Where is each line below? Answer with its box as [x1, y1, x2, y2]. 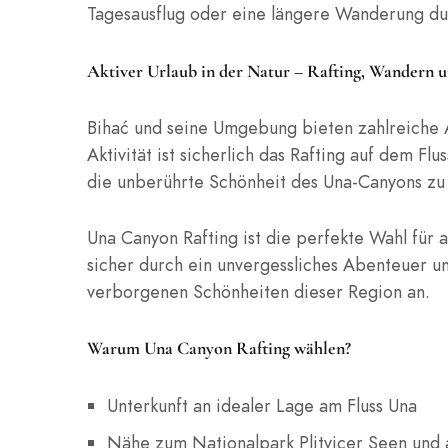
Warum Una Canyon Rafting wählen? [87, 337, 351, 360]
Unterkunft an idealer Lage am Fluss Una [106, 392, 417, 418]
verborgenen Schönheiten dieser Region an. [87, 279, 430, 304]
